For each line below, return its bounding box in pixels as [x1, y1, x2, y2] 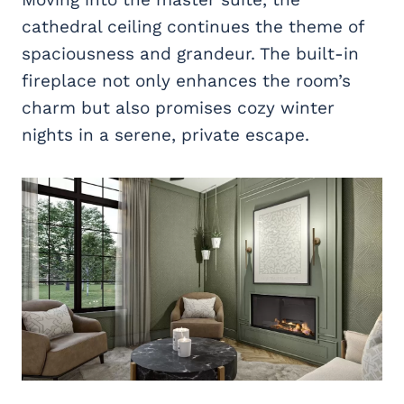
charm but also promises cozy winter [22, 96, 335, 118]
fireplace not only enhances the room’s [22, 69, 351, 91]
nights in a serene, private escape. [22, 124, 309, 145]
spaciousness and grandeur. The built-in [22, 42, 359, 64]
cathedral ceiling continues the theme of [22, 15, 363, 37]
